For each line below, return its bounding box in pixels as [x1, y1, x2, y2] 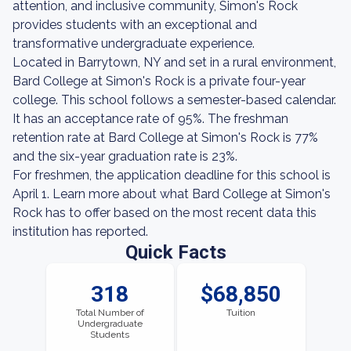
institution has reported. [13, 224, 148, 239]
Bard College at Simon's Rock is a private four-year [13, 74, 306, 89]
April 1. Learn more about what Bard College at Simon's [13, 186, 331, 201]
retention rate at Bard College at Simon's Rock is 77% [13, 130, 318, 145]
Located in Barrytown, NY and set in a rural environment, [13, 55, 336, 70]
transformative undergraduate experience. [13, 36, 255, 51]
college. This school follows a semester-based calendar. [13, 92, 336, 107]
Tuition [226, 307, 256, 318]
